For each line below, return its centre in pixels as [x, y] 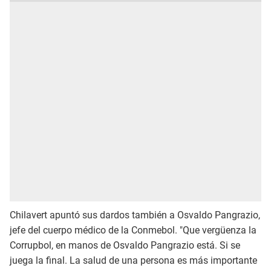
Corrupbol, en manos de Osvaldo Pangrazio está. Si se [125, 246]
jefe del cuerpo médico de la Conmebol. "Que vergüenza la [133, 230]
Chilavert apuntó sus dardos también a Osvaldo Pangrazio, [135, 215]
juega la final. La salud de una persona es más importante [133, 261]
